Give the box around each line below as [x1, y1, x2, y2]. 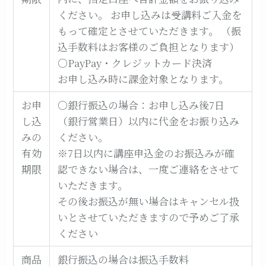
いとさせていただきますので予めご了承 [58, 210, 240, 224]
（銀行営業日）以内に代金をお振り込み [58, 113, 240, 128]
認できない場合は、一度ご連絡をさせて [58, 161, 240, 176]
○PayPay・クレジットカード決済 [58, 55, 213, 70]
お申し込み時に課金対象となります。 [58, 71, 229, 86]
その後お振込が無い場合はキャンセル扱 [58, 194, 240, 208]
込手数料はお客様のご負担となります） [58, 39, 240, 54]
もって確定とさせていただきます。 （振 [58, 23, 242, 38]
